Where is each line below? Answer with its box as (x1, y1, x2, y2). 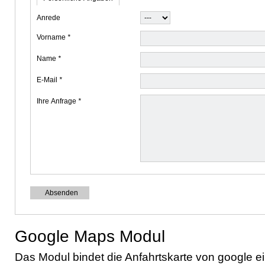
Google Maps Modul (15, 227, 165, 245)
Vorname (37, 33, 67, 41)
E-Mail (37, 76, 59, 84)
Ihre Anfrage (37, 97, 78, 105)
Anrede (37, 14, 60, 22)
